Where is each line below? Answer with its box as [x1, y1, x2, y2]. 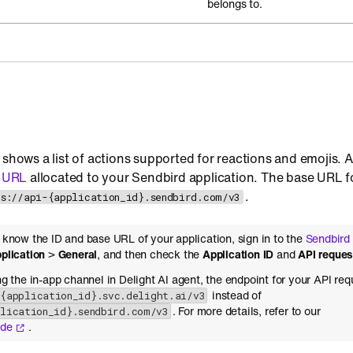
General [58, 246, 98, 262]
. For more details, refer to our [172, 303, 321, 319]
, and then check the [97, 246, 203, 262]
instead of [209, 287, 262, 303]
